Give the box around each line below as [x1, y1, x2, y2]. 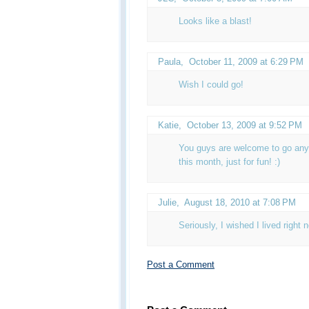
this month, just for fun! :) [179, 156, 280, 167]
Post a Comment [147, 259, 215, 270]
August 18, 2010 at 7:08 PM [184, 197, 296, 208]
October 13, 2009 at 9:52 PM [187, 119, 302, 130]
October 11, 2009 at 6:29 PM [189, 56, 303, 67]
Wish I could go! [179, 79, 243, 90]
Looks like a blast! [179, 15, 252, 26]
